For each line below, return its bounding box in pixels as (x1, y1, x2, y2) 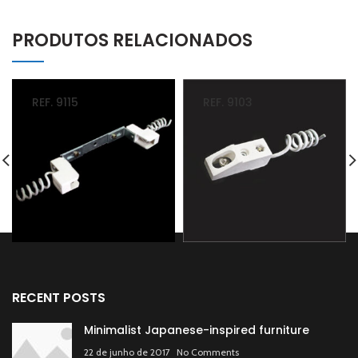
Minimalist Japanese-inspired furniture (84, 321, 309, 338)
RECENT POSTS (12, 288, 105, 307)
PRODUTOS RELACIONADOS (12, 27, 253, 53)
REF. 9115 (32, 93, 78, 110)
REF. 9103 (203, 93, 253, 110)
